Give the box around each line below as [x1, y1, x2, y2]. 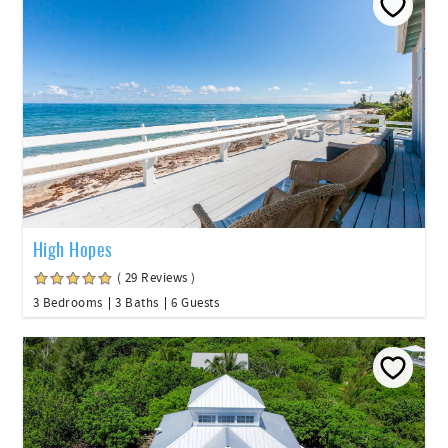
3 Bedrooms [33, 294, 103, 311]
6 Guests [171, 294, 219, 311]
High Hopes [33, 235, 113, 262]
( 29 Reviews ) [117, 269, 196, 286]
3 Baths [115, 294, 159, 311]
